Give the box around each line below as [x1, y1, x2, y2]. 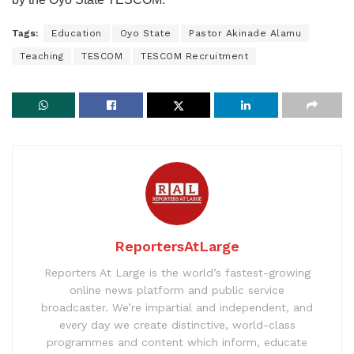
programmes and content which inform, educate [47, 336, 307, 349]
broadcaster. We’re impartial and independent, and [41, 301, 313, 314]
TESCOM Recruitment [141, 51, 248, 62]
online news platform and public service [70, 284, 284, 297]
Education [51, 28, 102, 40]
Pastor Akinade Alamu [189, 28, 301, 40]
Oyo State [119, 28, 171, 40]
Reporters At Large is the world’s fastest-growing [43, 266, 311, 280]
